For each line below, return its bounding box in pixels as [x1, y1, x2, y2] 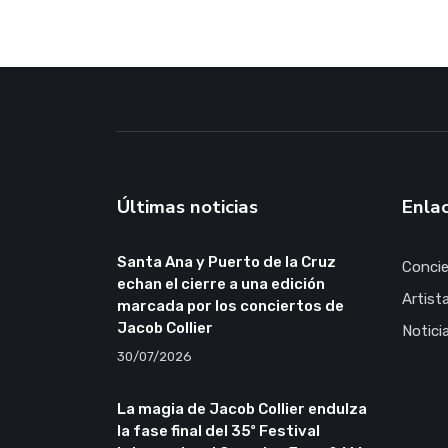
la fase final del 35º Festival [117, 422, 320, 441]
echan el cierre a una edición [117, 275, 325, 294]
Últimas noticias [117, 194, 258, 221]
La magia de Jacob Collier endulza [117, 400, 367, 419]
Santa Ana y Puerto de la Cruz [117, 253, 336, 272]
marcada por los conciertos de [117, 297, 344, 316]
